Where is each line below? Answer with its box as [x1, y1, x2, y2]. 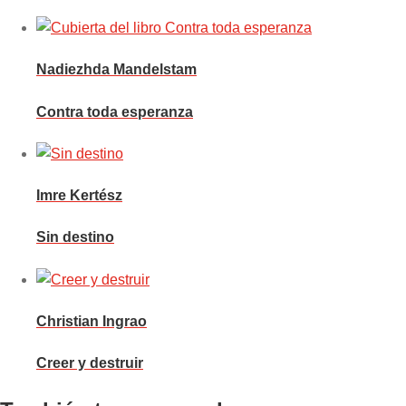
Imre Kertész [36, 188, 122, 204]
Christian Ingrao [36, 313, 147, 329]
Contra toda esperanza [36, 103, 193, 120]
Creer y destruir [36, 355, 143, 372]
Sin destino [36, 229, 114, 246]
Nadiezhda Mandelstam [36, 62, 197, 78]
